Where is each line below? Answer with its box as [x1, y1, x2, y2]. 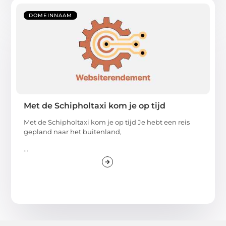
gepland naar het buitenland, [24, 128, 122, 136]
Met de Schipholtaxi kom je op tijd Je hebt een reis [24, 118, 190, 127]
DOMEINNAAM [29, 12, 73, 19]
